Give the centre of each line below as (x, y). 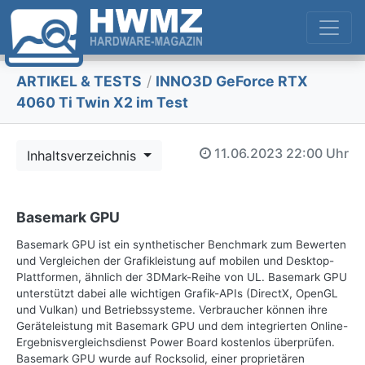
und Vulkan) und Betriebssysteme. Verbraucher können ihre (172, 310)
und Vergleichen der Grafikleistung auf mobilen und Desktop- (175, 261)
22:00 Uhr (317, 153)
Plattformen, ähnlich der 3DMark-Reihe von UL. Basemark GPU (182, 277)
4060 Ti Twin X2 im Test (102, 103)
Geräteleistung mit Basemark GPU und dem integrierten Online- (182, 326)
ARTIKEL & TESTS (79, 81)
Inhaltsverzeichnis (84, 156)
